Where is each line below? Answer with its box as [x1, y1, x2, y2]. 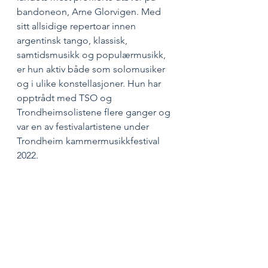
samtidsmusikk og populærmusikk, [17, 48, 168, 60]
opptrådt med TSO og [17, 92, 114, 103]
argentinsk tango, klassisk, [17, 34, 130, 46]
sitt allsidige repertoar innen [17, 20, 138, 32]
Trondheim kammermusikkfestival [17, 135, 162, 147]
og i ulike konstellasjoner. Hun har [17, 77, 163, 89]
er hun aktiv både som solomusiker [17, 63, 167, 75]
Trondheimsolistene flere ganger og [17, 106, 173, 118]
